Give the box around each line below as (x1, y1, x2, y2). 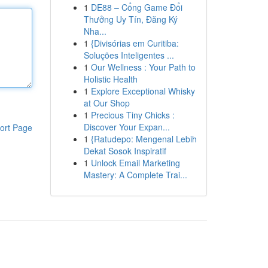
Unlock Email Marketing (90, 157, 180, 169)
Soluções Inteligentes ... (83, 49, 174, 61)
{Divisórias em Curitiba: (90, 37, 179, 49)
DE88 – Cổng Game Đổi (90, 1, 182, 13)
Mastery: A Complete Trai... (83, 169, 187, 181)
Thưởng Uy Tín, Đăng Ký (83, 13, 178, 25)
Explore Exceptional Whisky (90, 85, 195, 97)
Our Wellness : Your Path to (90, 61, 196, 73)
